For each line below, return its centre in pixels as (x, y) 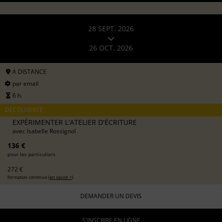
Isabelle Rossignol (51, 131)
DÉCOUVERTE (24, 110)
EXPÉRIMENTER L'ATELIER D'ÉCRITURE (75, 122)
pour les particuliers (31, 154)
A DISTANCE (29, 71)
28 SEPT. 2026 (111, 29)
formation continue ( (28, 177)
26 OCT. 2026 (111, 48)
